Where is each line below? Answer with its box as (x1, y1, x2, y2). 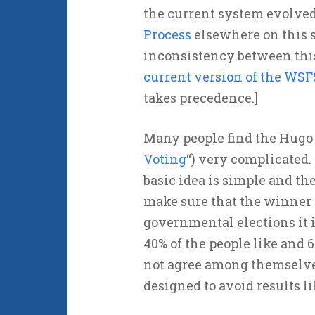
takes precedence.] (143, 89, 258, 106)
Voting (143, 150, 186, 167)
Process (143, 26, 191, 43)
